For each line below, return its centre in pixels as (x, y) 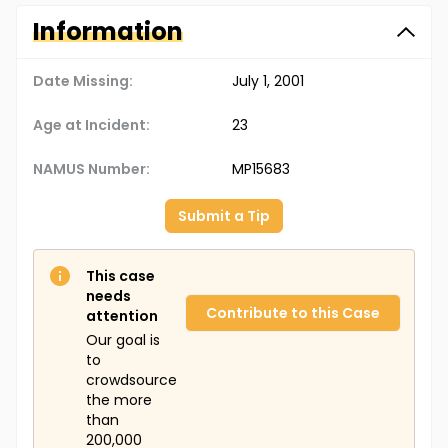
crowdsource (131, 380)
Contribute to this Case (293, 313)
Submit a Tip (224, 216)
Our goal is (123, 340)
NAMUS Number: (91, 169)
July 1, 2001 (268, 81)
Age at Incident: (91, 125)
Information (108, 32)
